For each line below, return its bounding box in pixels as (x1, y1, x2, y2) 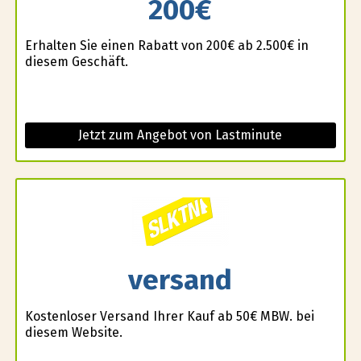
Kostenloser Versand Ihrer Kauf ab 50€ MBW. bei (24, 308, 314, 324)
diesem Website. (24, 324, 122, 340)
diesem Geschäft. (24, 54, 128, 70)
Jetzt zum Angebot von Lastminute (78, 127, 283, 143)
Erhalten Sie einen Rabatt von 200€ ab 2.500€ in (24, 38, 309, 54)
